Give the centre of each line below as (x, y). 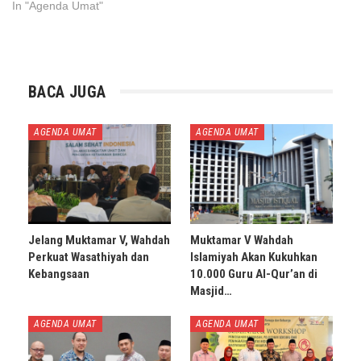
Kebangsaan (59, 274)
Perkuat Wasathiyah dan (89, 257)
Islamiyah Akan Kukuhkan (254, 257)
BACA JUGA (67, 91)
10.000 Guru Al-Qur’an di (254, 274)
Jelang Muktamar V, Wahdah (99, 240)
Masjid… (211, 290)
